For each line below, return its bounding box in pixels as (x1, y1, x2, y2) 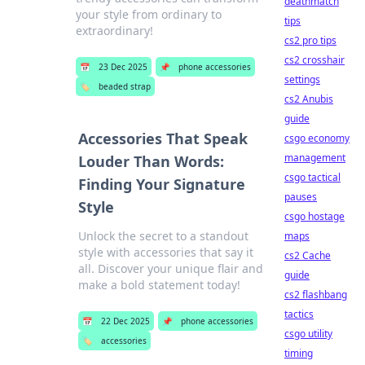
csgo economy (284, 131, 350, 145)
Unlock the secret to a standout (78, 228, 249, 244)
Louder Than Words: (78, 152, 225, 171)
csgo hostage (284, 209, 345, 223)
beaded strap (98, 81, 151, 92)
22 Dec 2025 (101, 315, 151, 327)
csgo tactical (284, 170, 341, 184)
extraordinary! (75, 23, 153, 38)
